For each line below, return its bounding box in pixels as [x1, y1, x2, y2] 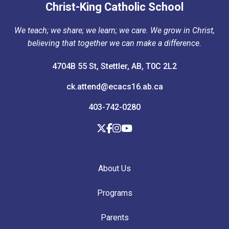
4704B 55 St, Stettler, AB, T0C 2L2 [52, 61, 177, 72]
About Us [98, 164, 131, 174]
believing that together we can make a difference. [28, 38, 201, 49]
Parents [100, 213, 129, 223]
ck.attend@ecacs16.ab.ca [66, 82, 163, 92]
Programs [97, 188, 132, 198]
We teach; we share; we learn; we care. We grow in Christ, [14, 26, 215, 36]
